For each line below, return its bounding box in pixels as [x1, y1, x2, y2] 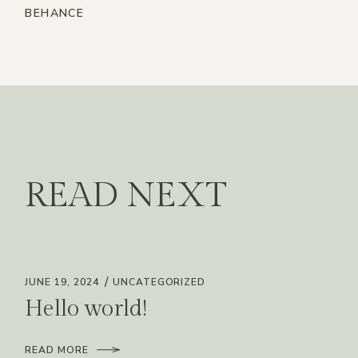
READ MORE [25, 343, 89, 356]
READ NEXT [25, 175, 227, 216]
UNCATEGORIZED [112, 276, 206, 289]
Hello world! [25, 295, 147, 322]
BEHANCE [25, 5, 85, 21]
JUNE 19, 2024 [25, 276, 99, 289]
